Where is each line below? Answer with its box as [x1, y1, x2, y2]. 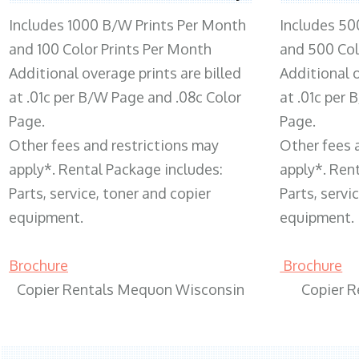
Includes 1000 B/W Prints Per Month [9, 15, 246, 34]
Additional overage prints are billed [9, 63, 241, 82]
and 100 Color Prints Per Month [9, 39, 212, 58]
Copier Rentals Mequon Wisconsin [17, 280, 245, 298]
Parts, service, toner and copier [9, 184, 211, 202]
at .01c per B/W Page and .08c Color [9, 87, 241, 106]
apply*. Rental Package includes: [9, 159, 223, 178]
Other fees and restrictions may [9, 135, 219, 154]
